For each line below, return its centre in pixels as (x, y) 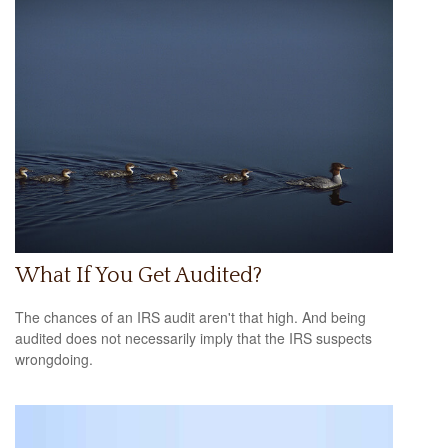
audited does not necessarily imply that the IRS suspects (193, 337)
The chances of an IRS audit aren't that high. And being (190, 316)
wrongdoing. (54, 358)
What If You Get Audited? (138, 276)
